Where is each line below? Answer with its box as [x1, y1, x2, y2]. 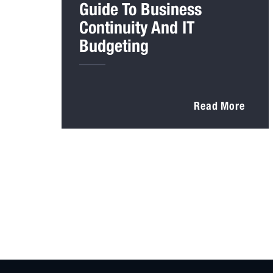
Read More [193, 99, 245, 112]
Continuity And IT [79, 16, 194, 37]
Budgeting [79, 35, 153, 55]
